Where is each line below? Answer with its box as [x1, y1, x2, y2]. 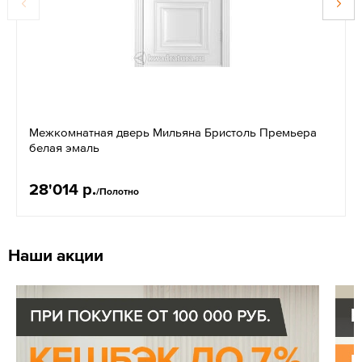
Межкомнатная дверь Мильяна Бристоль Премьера [29, 124, 317, 139]
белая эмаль [29, 140, 99, 154]
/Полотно [96, 185, 139, 197]
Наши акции [8, 245, 103, 264]
